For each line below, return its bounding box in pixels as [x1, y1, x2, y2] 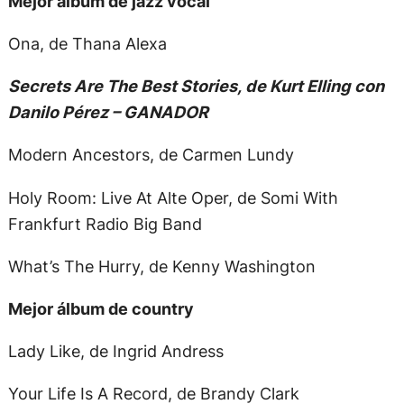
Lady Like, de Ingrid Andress [7, 341, 224, 362]
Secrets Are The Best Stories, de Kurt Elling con [7, 76, 384, 96]
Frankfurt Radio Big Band [7, 213, 202, 234]
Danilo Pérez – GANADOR [7, 102, 208, 123]
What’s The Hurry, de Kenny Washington [7, 255, 316, 276]
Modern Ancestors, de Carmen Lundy [7, 144, 294, 165]
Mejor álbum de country [7, 298, 194, 318]
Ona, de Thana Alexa [7, 33, 167, 54]
